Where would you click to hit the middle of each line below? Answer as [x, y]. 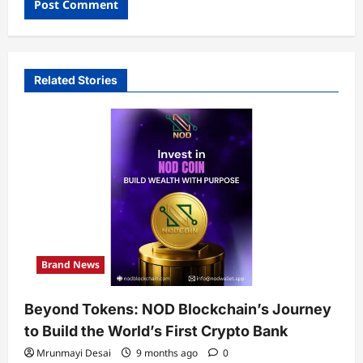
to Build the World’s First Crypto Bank [156, 331]
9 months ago [167, 352]
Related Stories [76, 80]
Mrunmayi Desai [74, 352]
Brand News [70, 264]
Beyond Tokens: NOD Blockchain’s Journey [178, 309]
